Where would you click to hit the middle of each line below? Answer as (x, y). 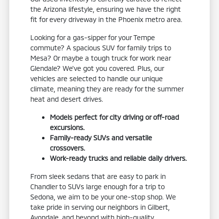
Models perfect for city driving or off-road (115, 117)
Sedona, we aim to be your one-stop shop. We (103, 197)
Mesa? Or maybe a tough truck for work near (101, 58)
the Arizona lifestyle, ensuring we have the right (106, 9)
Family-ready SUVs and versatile (101, 137)
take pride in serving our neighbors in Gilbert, (100, 207)
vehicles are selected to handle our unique (97, 78)
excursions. (67, 127)
